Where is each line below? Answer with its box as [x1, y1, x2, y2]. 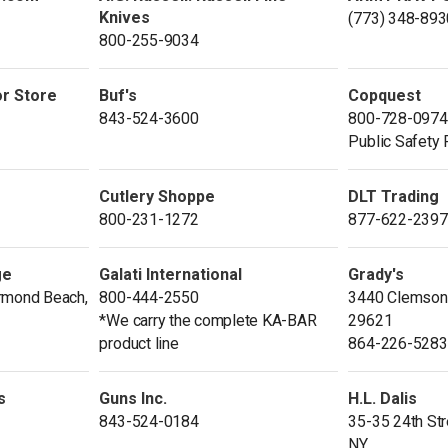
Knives [99, 7, 151, 27]
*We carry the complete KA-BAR [99, 310, 317, 330]
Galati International [99, 264, 243, 284]
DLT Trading [348, 186, 440, 206]
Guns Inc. [99, 388, 168, 408]
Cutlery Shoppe [99, 186, 216, 206]
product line [99, 333, 179, 353]
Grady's [348, 264, 405, 284]
